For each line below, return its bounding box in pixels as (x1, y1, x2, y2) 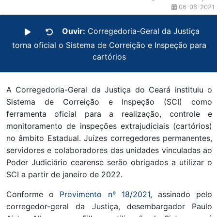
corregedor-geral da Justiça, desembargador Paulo (6, 201, 213, 212)
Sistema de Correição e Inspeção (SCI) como (6, 97, 213, 107)
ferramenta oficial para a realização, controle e (6, 109, 213, 119)
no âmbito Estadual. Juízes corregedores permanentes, (6, 133, 213, 143)
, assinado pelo (150, 189, 213, 200)
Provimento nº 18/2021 (60, 189, 150, 200)
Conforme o (6, 189, 60, 200)
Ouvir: (62, 26, 85, 36)
